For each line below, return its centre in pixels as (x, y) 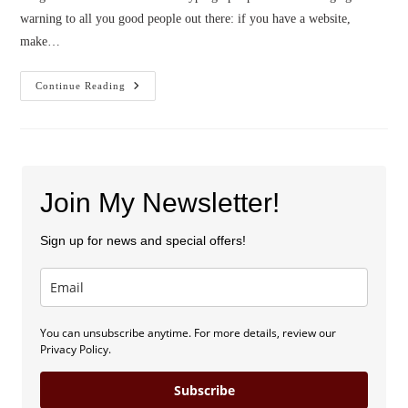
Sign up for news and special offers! (143, 240)
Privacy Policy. (76, 349)
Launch (147, 99)
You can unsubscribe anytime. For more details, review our (188, 333)
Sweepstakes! (165, 124)
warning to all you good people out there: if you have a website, (186, 19)
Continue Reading (81, 86)
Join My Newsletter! (160, 203)
